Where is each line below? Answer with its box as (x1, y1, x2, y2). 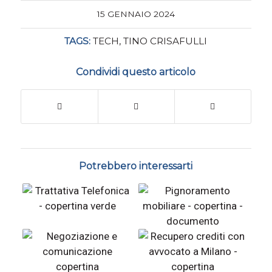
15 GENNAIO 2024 (97, 9, 175, 19)
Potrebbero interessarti (79, 160, 193, 172)
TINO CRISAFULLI (123, 35, 208, 47)
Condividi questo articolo (76, 66, 196, 78)
